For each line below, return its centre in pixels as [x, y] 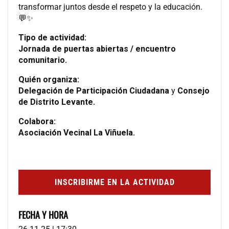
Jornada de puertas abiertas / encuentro [97, 49]
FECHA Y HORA [43, 214]
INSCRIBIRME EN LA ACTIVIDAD [114, 182]
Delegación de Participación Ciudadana [94, 90]
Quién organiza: [49, 79]
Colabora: [37, 121]
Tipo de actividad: [52, 37]
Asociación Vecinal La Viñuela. [77, 132]
